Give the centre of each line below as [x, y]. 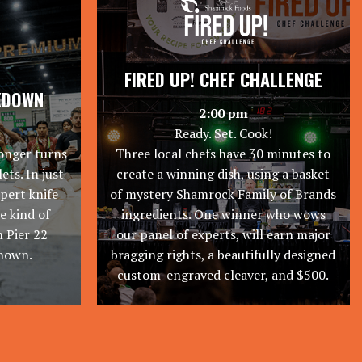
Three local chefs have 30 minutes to [223, 153]
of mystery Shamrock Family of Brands [223, 194]
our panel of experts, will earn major [223, 234]
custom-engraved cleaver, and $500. [223, 274]
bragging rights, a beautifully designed [223, 254]
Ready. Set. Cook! [223, 133]
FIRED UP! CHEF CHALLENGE [223, 79]
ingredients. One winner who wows [223, 214]
